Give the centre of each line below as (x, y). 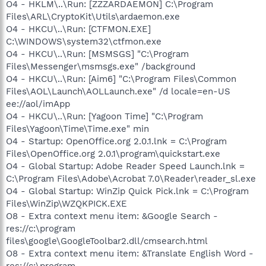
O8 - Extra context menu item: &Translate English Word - (130, 253)
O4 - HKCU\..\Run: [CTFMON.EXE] (78, 29)
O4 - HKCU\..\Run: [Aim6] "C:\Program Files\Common (121, 79)
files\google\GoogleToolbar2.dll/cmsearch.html (107, 241)
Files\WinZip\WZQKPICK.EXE (66, 203)
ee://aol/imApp (38, 104)
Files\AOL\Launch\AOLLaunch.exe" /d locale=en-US (118, 91)
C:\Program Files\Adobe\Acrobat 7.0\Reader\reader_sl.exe (131, 178)
